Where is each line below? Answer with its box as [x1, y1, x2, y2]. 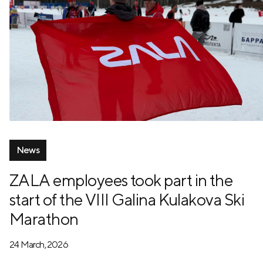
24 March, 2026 [9, 238, 68, 250]
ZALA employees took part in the [9, 170, 233, 190]
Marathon [9, 208, 79, 228]
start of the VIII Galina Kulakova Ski [9, 189, 245, 209]
